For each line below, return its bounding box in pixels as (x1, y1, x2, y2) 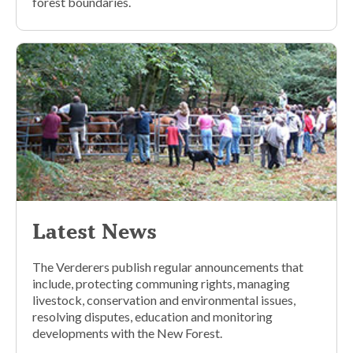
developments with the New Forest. (32, 325, 222, 340)
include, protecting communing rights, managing (32, 275, 290, 291)
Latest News (32, 218, 157, 244)
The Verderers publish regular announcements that (32, 258, 303, 274)
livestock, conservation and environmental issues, (32, 292, 295, 307)
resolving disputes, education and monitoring (32, 308, 273, 324)
